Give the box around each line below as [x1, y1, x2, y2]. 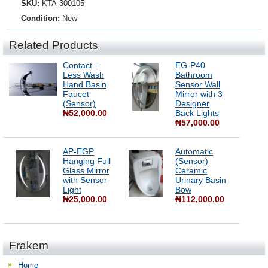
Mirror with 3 [175, 89, 223, 99]
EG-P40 [175, 60, 206, 70]
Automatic [175, 147, 214, 156]
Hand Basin [63, 80, 106, 89]
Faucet [63, 89, 89, 99]
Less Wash [63, 70, 104, 80]
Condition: [21, 14, 60, 23]
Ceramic [175, 166, 208, 175]
